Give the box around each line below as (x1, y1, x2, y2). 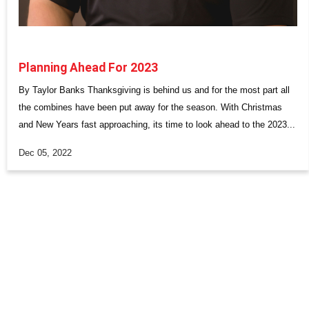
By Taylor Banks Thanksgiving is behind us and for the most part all (19, 85, 290, 96)
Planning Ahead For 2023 (19, 61, 158, 75)
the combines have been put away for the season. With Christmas (19, 102, 282, 113)
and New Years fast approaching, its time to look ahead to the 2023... (19, 119, 295, 130)
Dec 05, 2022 (19, 147, 72, 158)
